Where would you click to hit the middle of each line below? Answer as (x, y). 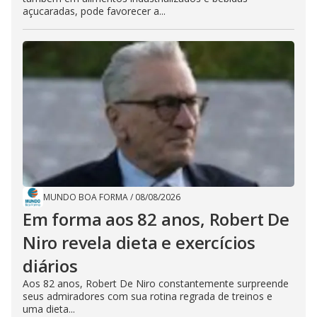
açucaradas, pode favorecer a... (94, 11)
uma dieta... (49, 309)
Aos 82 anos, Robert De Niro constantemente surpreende (156, 283)
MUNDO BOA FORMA (86, 197)
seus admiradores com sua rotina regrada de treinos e (148, 296)
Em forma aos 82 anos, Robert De (156, 219)
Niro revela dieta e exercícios (139, 242)
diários (50, 265)
